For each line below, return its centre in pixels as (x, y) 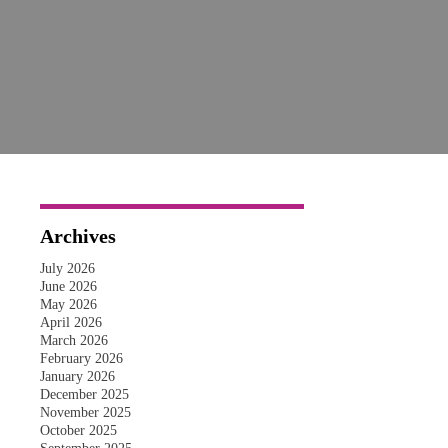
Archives (77, 236)
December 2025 (84, 394)
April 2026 (70, 322)
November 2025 (85, 412)
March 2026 (73, 340)
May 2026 (68, 304)
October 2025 (78, 430)
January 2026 (77, 376)
